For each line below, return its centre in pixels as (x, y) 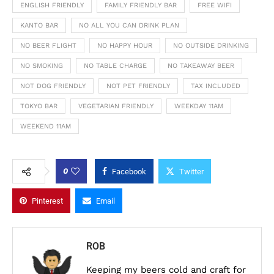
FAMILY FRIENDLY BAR (141, 6)
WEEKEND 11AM (46, 127)
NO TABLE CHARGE (115, 66)
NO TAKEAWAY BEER (201, 66)
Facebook (129, 172)
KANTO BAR (39, 26)
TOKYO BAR (39, 106)
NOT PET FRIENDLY (138, 86)
